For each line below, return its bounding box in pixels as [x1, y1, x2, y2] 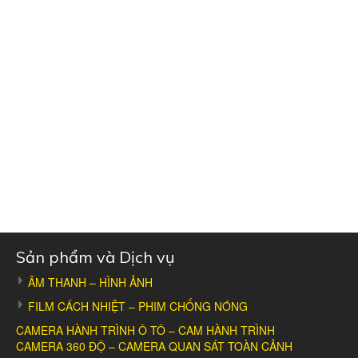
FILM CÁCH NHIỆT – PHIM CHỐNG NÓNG [28, 298, 248, 314]
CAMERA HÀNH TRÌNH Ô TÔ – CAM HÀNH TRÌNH [16, 322, 275, 338]
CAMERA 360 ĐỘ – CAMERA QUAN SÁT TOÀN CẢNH [16, 338, 292, 354]
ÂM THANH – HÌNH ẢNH [28, 274, 153, 290]
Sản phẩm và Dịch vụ [16, 247, 175, 267]
